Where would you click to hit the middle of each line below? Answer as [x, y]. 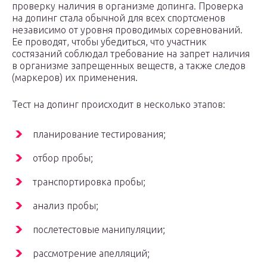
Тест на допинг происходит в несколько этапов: [119, 105]
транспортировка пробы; [89, 182]
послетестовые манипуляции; [99, 230]
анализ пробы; [66, 206]
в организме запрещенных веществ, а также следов [129, 66]
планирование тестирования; [99, 134]
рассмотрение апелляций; [91, 254]
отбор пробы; [63, 158]
